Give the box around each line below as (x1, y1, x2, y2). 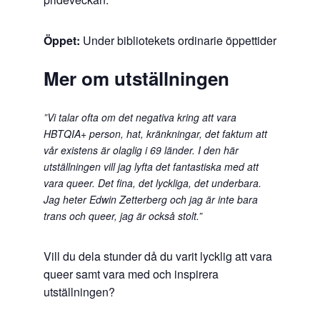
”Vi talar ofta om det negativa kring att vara (43, 109, 236, 124)
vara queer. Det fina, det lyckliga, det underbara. (43, 175, 261, 190)
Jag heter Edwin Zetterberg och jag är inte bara (43, 191, 258, 206)
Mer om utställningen (43, 65, 229, 92)
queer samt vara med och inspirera (43, 265, 219, 282)
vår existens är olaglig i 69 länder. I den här (43, 142, 239, 157)
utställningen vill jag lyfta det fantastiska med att (43, 159, 259, 174)
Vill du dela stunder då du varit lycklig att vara (43, 247, 272, 264)
